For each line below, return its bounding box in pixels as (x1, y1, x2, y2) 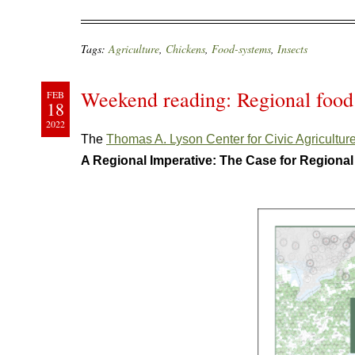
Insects (277, 41, 307, 56)
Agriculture (109, 41, 159, 56)
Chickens (166, 41, 205, 56)
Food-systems (212, 41, 271, 56)
